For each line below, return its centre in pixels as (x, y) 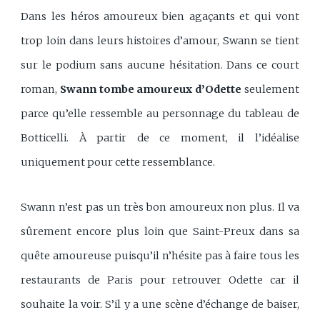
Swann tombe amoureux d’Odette (151, 90)
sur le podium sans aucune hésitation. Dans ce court (160, 65)
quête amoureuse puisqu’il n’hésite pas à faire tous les (160, 256)
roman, (40, 90)
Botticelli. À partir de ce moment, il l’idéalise (160, 138)
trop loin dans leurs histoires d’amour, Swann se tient (160, 41)
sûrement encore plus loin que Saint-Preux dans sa (160, 232)
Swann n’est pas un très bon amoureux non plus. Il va (160, 207)
